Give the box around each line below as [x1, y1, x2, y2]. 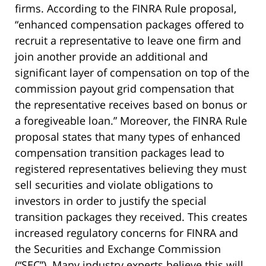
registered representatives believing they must [15, 161, 246, 176]
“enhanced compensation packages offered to [15, 17, 244, 32]
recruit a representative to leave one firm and [15, 33, 241, 48]
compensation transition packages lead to [15, 145, 224, 160]
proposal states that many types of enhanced [15, 129, 240, 144]
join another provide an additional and [15, 49, 208, 64]
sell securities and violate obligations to [15, 178, 213, 192]
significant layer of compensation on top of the [15, 65, 249, 80]
